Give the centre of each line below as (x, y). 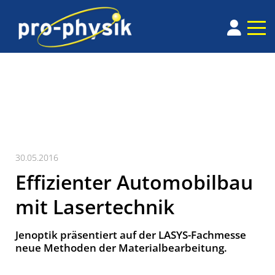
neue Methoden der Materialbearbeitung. (121, 248)
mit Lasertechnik (95, 207)
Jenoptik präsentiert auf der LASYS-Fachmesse (131, 235)
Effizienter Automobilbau (134, 182)
